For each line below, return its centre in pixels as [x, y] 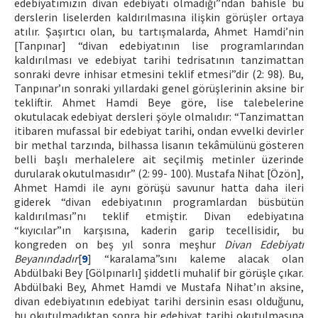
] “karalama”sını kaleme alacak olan [196, 258]
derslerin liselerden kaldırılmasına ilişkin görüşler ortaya [159, 17]
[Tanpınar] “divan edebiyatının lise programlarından [159, 45]
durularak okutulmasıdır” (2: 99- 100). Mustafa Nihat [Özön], [159, 173]
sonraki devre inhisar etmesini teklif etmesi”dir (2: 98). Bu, [159, 74]
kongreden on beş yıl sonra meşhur [119, 244]
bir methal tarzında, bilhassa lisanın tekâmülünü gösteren [159, 145]
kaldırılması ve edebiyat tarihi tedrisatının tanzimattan [159, 60]
